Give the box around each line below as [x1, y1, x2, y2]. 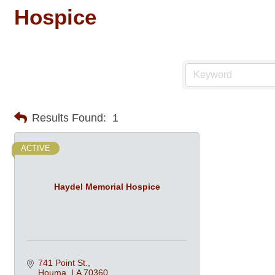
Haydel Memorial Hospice [53, 181, 160, 192]
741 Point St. [37, 258, 88, 268]
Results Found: [32, 111, 106, 124]
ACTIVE [21, 144, 50, 153]
